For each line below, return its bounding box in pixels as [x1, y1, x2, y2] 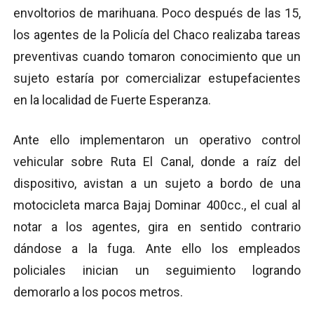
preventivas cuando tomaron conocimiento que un [13, 49, 301, 64]
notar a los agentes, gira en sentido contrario [13, 219, 301, 235]
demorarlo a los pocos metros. [13, 285, 183, 300]
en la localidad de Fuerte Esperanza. [13, 93, 211, 108]
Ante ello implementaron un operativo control [13, 132, 301, 148]
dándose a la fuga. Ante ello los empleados [13, 241, 301, 257]
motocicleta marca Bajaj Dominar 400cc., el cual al [13, 198, 301, 213]
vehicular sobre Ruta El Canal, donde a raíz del [13, 154, 301, 170]
